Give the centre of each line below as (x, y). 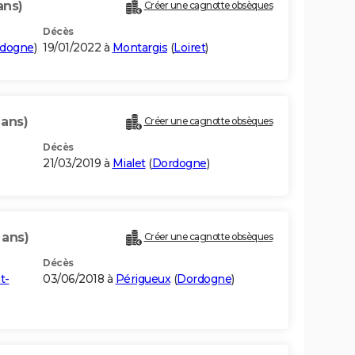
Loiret (189, 48)
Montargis (139, 48)
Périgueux (143, 279)
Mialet (129, 164)
